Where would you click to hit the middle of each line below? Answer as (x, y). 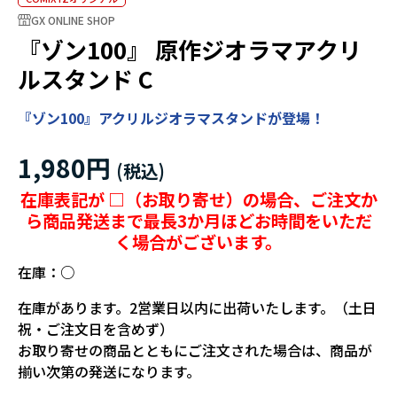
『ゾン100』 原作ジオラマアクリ (190, 50)
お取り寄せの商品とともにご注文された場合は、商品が (195, 350)
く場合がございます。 (198, 242)
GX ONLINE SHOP (73, 19)
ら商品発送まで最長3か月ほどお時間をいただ (198, 221)
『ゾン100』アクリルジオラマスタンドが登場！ (171, 118)
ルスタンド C (86, 79)
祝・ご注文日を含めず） (96, 329)
